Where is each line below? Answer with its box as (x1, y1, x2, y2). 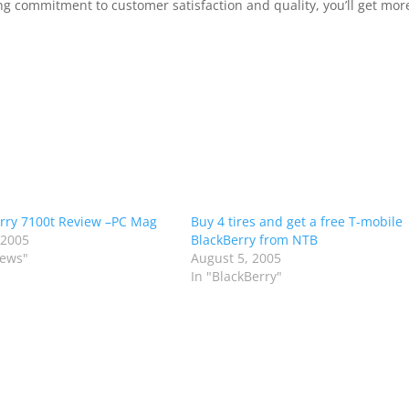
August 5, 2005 (190, 249, 281, 267)
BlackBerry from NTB (190, 231, 318, 248)
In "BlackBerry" (190, 267, 282, 285)
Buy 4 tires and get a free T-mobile (190, 213, 403, 230)
